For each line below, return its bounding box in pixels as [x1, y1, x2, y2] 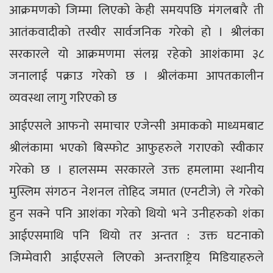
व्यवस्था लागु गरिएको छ [9, 87, 117, 108]
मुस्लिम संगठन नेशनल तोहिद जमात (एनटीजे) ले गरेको [9, 181, 264, 202]
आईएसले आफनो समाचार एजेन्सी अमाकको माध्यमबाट [9, 115, 264, 136]
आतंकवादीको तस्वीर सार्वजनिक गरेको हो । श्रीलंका [9, 21, 264, 43]
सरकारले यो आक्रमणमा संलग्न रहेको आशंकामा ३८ [9, 43, 264, 65]
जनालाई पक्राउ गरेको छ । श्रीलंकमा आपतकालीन [9, 65, 264, 87]
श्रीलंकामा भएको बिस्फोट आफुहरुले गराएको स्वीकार [9, 137, 264, 158]
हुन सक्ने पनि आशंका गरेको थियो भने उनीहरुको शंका [9, 203, 264, 224]
